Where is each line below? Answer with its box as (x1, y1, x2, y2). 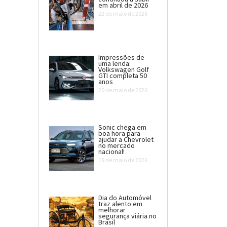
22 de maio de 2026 (98, 10, 147, 18)
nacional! (98, 147, 125, 157)
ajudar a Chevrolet (98, 135, 154, 144)
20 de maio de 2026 (98, 86, 147, 94)
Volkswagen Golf (98, 64, 149, 74)
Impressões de (98, 52, 144, 62)
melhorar (98, 205, 126, 215)
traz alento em (98, 199, 142, 209)
